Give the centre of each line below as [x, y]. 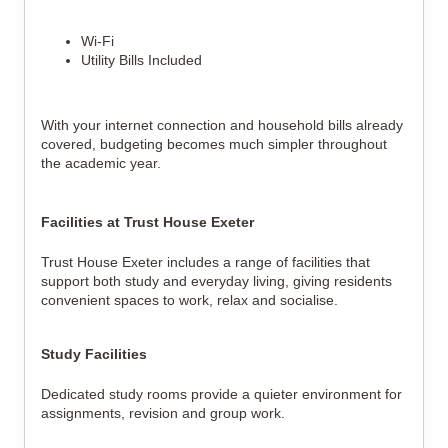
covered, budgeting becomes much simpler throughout [214, 144]
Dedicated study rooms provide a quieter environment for [221, 394]
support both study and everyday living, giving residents [216, 281]
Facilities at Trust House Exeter [147, 222]
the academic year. [101, 163]
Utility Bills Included [141, 60]
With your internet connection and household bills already [222, 125]
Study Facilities [94, 354]
